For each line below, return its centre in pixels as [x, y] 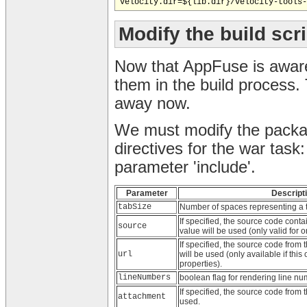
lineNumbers [144, 277]
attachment [142, 296]
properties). [201, 263]
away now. [152, 103]
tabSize [135, 207]
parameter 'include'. [185, 167]
